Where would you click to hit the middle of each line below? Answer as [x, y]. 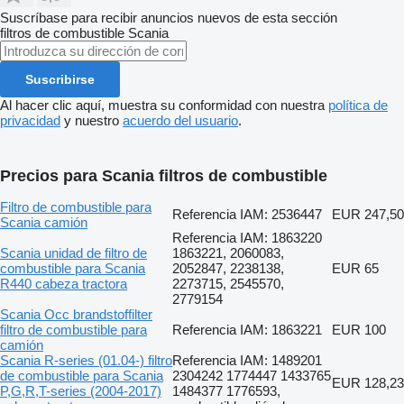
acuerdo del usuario [180, 120]
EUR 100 [359, 329]
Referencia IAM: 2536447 [247, 214]
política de [358, 105]
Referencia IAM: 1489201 [247, 360]
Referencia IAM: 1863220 [247, 237]
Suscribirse [60, 79]
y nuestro [92, 120]
